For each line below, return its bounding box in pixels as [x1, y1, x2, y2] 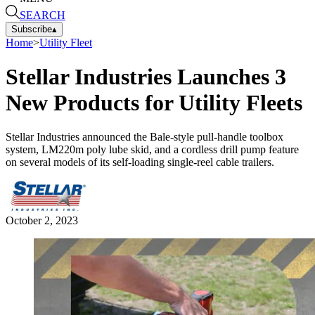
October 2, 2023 [6, 214, 78, 227]
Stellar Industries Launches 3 [6, 63, 286, 89]
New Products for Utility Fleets [6, 89, 302, 115]
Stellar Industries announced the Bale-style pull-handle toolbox [6, 131, 283, 143]
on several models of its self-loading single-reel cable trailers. [6, 156, 274, 169]
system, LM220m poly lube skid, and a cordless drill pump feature [6, 143, 299, 156]
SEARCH [20, 8, 65, 21]
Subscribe [11, 23, 52, 34]
